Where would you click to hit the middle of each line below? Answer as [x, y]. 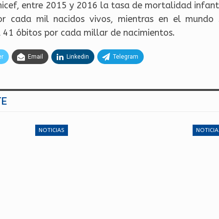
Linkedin [78, 57]
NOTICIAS [51, 130]
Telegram [126, 57]
